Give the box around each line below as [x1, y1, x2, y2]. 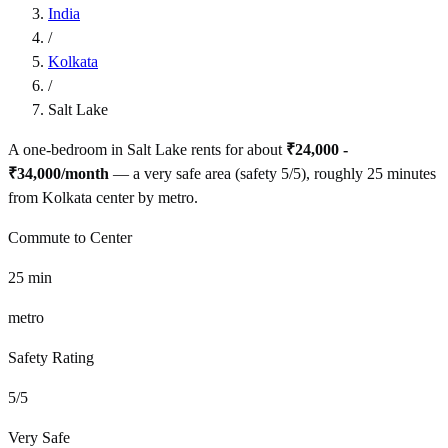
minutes [383, 164, 436, 182]
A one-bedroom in [8, 140, 127, 158]
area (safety [201, 164, 281, 182]
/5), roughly [289, 164, 363, 182]
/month [61, 164, 109, 182]
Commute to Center [8, 228, 132, 246]
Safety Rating [8, 348, 94, 366]
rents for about [187, 140, 282, 158]
